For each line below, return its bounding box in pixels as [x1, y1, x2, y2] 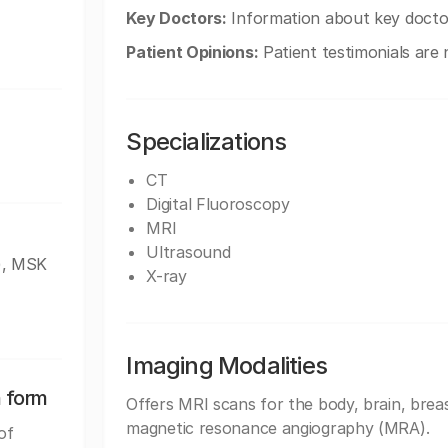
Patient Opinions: [126, 42, 259, 62]
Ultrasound [146, 242, 231, 262]
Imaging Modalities [126, 351, 327, 380]
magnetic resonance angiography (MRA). [126, 418, 430, 438]
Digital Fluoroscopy [146, 194, 290, 214]
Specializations [126, 127, 287, 156]
